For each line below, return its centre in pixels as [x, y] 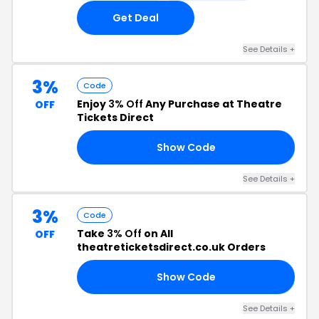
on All [157, 234]
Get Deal [136, 17]
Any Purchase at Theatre [213, 104]
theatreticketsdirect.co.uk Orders [171, 247]
